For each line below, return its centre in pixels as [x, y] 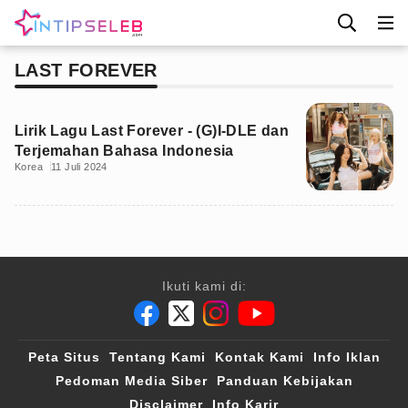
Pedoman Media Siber [131, 381]
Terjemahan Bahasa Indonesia [124, 151]
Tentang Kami [157, 357]
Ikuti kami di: [204, 286]
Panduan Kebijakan [285, 381]
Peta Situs [64, 357]
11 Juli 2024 [79, 167]
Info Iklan [347, 357]
